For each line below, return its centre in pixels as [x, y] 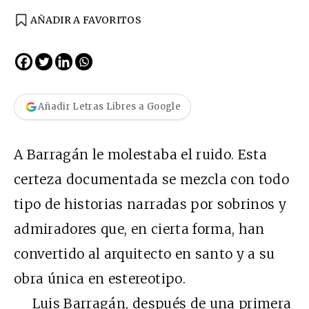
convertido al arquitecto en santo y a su [144, 253]
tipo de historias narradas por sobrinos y [150, 204]
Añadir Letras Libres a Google [109, 107]
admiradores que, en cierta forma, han [139, 229]
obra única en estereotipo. [100, 278]
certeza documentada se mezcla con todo [151, 179]
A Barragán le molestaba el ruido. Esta [140, 154]
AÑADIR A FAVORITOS [86, 20]
